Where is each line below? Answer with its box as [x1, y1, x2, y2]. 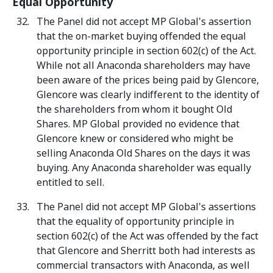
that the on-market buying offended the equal [37, 29, 246, 43]
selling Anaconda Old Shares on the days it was [37, 146, 250, 160]
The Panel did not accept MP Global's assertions [37, 200, 256, 214]
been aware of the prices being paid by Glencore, [37, 73, 259, 87]
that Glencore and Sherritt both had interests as [37, 244, 255, 258]
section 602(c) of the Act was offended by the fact [37, 229, 258, 243]
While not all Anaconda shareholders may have [37, 58, 250, 73]
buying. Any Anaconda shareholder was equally [37, 161, 251, 175]
